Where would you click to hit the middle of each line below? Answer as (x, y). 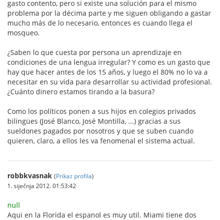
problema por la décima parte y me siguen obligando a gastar (109, 13)
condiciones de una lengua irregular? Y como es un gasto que (109, 62)
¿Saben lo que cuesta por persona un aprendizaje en (95, 52)
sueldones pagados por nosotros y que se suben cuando (100, 131)
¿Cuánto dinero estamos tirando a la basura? (81, 91)
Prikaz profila (74, 176)
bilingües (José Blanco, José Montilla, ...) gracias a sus (94, 121)
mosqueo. (24, 32)
